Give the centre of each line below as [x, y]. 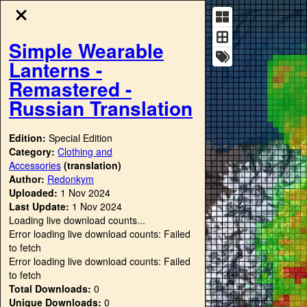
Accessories [35, 165]
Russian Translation [101, 108]
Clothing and [85, 151]
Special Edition [81, 137]
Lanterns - [56, 69]
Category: [33, 151]
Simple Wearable [86, 50]
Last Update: [39, 206]
